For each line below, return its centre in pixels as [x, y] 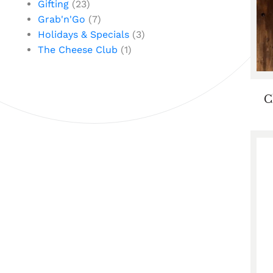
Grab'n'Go [62, 19]
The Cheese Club [78, 50]
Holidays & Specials [83, 34]
